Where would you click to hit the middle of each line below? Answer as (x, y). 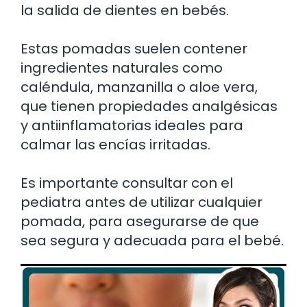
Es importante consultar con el (127, 183)
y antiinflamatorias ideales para (132, 125)
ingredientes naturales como (122, 67)
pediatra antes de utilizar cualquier (142, 202)
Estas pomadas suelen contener (134, 48)
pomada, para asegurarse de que (140, 221)
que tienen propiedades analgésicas (149, 106)
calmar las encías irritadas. (115, 144)
